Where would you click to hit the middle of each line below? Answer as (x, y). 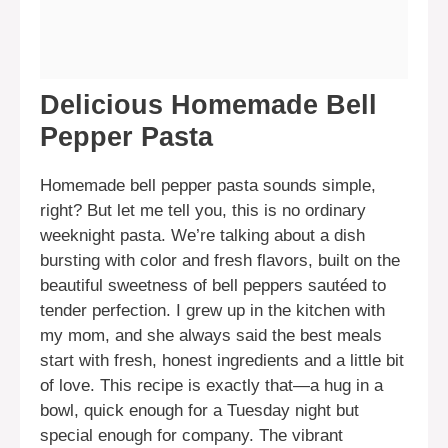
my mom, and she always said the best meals (211, 336)
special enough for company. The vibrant (191, 436)
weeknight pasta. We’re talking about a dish (202, 236)
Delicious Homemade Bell (208, 105)
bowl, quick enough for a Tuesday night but (199, 411)
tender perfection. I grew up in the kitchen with (212, 311)
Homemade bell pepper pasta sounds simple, (208, 186)
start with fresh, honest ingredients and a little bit (222, 361)
